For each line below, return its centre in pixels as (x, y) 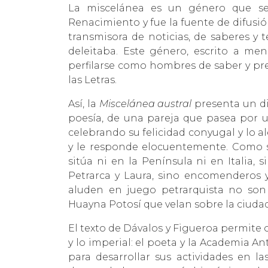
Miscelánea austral (145, 104)
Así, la (84, 104)
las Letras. (92, 80)
